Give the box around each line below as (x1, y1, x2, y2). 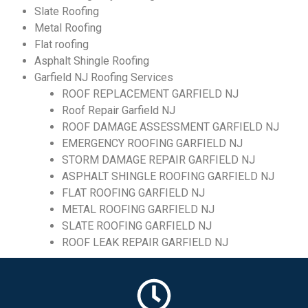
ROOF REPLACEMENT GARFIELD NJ (62, 87, 239, 101)
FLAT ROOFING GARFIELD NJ (62, 186, 205, 200)
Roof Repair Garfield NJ (62, 104, 175, 118)
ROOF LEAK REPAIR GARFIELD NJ (62, 236, 228, 250)
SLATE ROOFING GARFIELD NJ (62, 219, 212, 233)
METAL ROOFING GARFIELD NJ (62, 203, 214, 217)
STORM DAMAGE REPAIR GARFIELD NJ (62, 153, 255, 167)
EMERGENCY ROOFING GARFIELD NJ (62, 137, 243, 151)
